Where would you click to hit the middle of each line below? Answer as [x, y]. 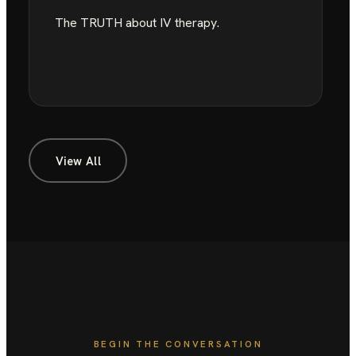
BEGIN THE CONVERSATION [178, 344]
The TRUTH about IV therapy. [137, 23]
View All [78, 161]
